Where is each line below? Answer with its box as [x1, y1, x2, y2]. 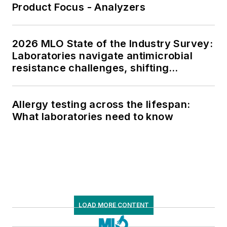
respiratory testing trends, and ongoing [12, 73, 211, 86]
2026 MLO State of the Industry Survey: [12, 37, 213, 50]
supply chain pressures [12, 86, 130, 98]
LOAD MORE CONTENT [78, 201, 149, 209]
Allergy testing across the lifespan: [12, 98, 191, 110]
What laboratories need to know [12, 110, 173, 123]
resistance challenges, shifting [12, 61, 169, 74]
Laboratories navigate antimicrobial [12, 49, 193, 62]
